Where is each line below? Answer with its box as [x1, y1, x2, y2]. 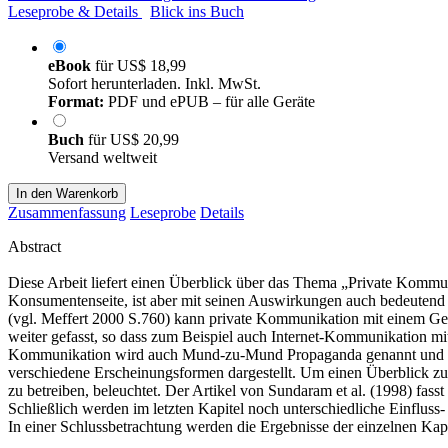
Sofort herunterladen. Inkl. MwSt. [48, 74, 261, 92]
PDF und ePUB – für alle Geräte [104, 92, 315, 110]
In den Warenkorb [16, 185, 118, 201]
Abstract [8, 237, 61, 255]
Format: [48, 92, 104, 110]
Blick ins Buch [150, 2, 244, 20]
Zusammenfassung [8, 203, 126, 221]
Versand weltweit [48, 148, 157, 166]
